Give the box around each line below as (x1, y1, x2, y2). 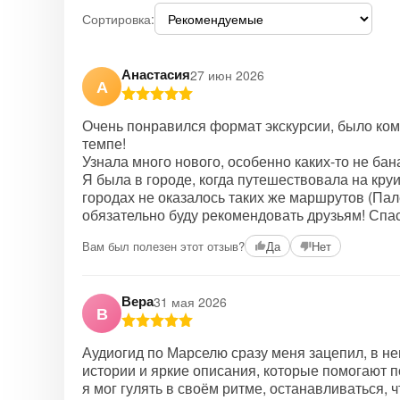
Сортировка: (82, 10, 154, 28)
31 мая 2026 (154, 292, 227, 311)
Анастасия (121, 64, 190, 84)
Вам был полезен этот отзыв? (82, 237, 245, 254)
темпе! (82, 133, 126, 154)
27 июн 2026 (190, 65, 264, 84)
